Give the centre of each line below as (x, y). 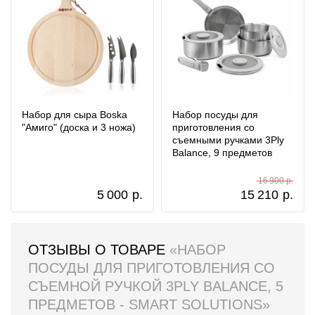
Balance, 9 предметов (222, 153)
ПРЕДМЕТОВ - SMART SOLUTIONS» (149, 304)
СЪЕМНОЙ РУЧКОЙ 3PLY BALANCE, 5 (156, 286)
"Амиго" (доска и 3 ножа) (79, 127)
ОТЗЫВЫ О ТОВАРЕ (99, 250)
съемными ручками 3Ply (228, 140)
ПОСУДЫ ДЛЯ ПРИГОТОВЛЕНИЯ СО (152, 268)
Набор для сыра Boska (75, 115)
